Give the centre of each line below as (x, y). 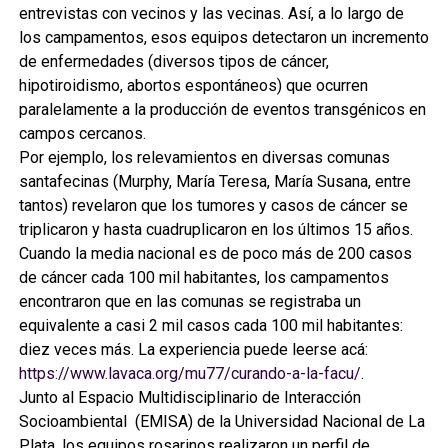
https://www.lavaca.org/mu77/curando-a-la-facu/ (189, 373)
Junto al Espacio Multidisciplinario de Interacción (189, 397)
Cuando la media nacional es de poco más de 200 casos (215, 253)
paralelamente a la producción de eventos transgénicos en (222, 109)
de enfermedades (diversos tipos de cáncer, (173, 61)
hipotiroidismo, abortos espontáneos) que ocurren (193, 85)
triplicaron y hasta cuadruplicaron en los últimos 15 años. (215, 229)
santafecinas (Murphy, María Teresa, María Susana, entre (214, 181)
